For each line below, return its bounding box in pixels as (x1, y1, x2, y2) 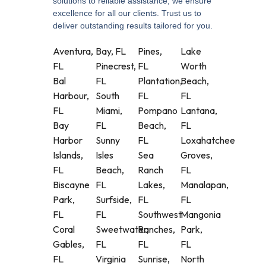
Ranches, (138, 223, 175, 236)
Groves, (180, 149, 213, 161)
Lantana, (180, 104, 217, 117)
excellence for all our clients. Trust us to (53, 8, 201, 18)
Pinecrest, (95, 60, 136, 72)
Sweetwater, (95, 223, 149, 236)
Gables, (53, 238, 84, 251)
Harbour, (53, 90, 89, 102)
